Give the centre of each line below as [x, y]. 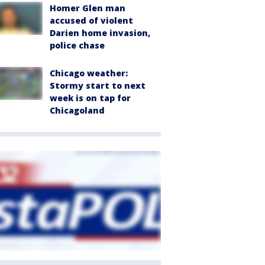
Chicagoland [77, 110]
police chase [77, 45]
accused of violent [91, 20]
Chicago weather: [89, 73]
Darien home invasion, [100, 33]
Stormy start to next [98, 85]
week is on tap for [90, 98]
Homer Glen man [88, 8]
